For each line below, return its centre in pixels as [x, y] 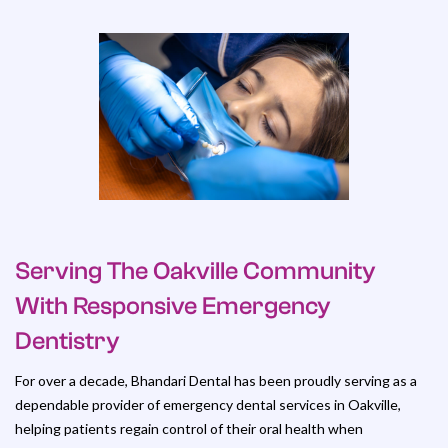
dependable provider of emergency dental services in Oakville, [208, 404]
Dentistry [67, 341]
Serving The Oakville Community [195, 271]
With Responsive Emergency [173, 306]
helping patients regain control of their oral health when [189, 428]
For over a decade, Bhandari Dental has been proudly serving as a [216, 380]
